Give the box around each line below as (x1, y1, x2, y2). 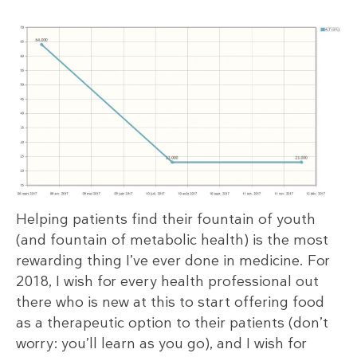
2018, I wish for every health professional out (16, 272, 319, 291)
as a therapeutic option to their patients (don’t (16, 313, 328, 332)
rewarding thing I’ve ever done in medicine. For (16, 251, 330, 270)
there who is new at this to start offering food (16, 292, 324, 312)
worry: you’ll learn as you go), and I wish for (16, 334, 307, 353)
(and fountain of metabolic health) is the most (16, 230, 328, 249)
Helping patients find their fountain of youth (16, 210, 316, 229)
